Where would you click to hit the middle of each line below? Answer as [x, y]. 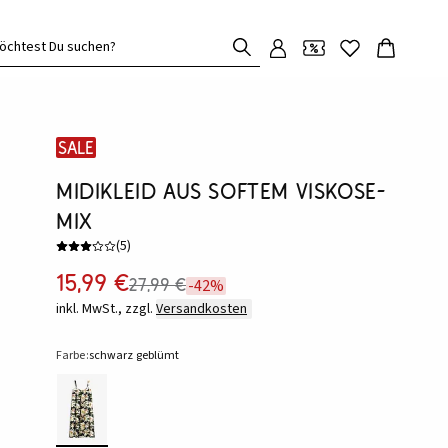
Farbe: [72, 355]
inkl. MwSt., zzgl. [104, 309]
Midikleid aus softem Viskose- [221, 191]
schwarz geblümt [134, 355]
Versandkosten [201, 309]
